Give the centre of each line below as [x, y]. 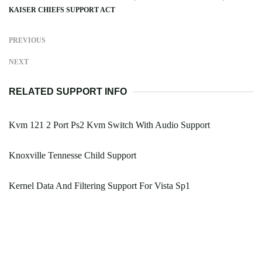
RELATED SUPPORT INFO [68, 92]
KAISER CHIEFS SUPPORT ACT [62, 10]
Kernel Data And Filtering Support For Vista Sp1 [99, 186]
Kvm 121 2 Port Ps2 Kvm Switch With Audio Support [109, 125]
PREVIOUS [27, 41]
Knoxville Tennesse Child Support [73, 156]
